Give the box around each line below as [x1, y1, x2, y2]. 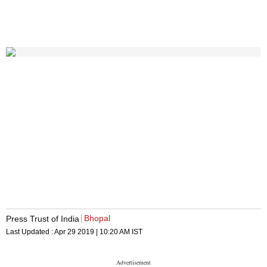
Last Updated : [6, 228, 54, 237]
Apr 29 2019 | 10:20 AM [54, 228, 130, 237]
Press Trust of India [6, 213, 79, 223]
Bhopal [84, 213, 110, 223]
